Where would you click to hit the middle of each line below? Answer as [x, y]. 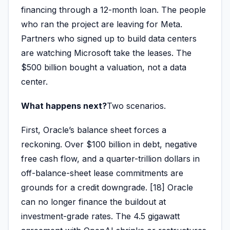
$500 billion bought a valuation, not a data [104, 67]
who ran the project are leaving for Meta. [102, 24]
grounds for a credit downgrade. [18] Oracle [107, 188]
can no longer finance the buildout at [93, 202]
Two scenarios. [136, 106]
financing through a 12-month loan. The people [113, 9]
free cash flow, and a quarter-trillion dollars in [110, 159]
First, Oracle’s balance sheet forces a [94, 130]
